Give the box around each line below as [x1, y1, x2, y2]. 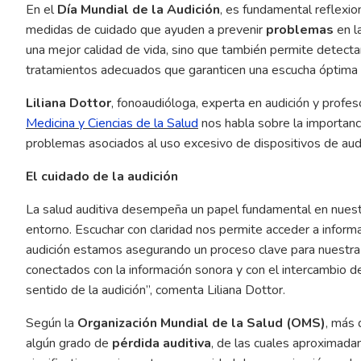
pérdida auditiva [112, 334, 211, 352]
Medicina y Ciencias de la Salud [26, 114, 198, 132]
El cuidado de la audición [26, 167, 178, 185]
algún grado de [26, 334, 112, 352]
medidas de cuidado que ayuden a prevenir [26, 20, 266, 39]
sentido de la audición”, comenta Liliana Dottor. [26, 280, 285, 299]
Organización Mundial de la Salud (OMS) [77, 313, 326, 332]
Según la [26, 313, 77, 332]
